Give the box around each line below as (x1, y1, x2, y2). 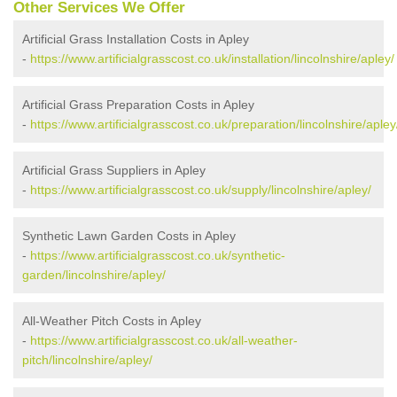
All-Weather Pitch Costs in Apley (22, 314, 201, 329)
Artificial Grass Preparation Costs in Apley (22, 97, 254, 113)
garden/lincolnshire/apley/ (22, 268, 166, 283)
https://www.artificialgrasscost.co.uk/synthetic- (30, 248, 285, 263)
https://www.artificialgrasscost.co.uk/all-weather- (30, 333, 298, 348)
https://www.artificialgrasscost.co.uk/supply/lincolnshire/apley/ (30, 183, 371, 198)
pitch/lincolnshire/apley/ (22, 353, 152, 368)
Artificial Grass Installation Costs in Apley (22, 32, 249, 47)
